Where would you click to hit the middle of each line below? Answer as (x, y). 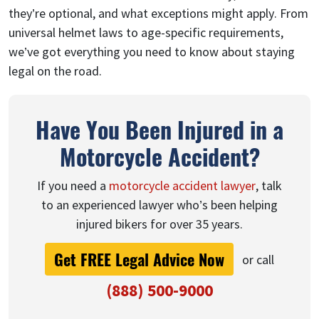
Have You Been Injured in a (159, 129)
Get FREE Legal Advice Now (139, 259)
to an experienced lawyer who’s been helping (159, 204)
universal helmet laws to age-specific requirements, (146, 32)
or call (257, 260)
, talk (269, 185)
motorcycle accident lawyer (182, 185)
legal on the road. (55, 70)
